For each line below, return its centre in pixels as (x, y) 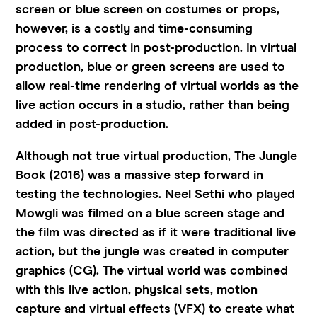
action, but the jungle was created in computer (152, 252)
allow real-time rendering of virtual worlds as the (157, 87)
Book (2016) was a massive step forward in (140, 176)
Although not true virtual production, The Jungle (157, 157)
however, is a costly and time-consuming (134, 29)
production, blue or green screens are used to (151, 68)
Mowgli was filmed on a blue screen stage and (150, 214)
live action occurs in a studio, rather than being (153, 106)
